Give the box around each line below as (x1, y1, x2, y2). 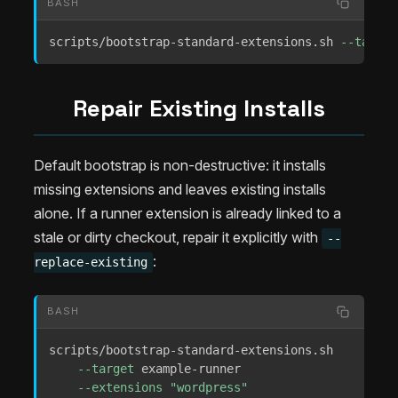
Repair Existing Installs (73, 92, 325, 123)
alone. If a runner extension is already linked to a (34, 204, 341, 223)
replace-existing (34, 255, 147, 270)
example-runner (134, 362, 248, 377)
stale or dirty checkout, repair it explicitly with (34, 228, 322, 247)
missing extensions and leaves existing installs (34, 180, 326, 199)
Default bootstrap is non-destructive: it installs (34, 156, 326, 175)
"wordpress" (170, 380, 248, 395)
